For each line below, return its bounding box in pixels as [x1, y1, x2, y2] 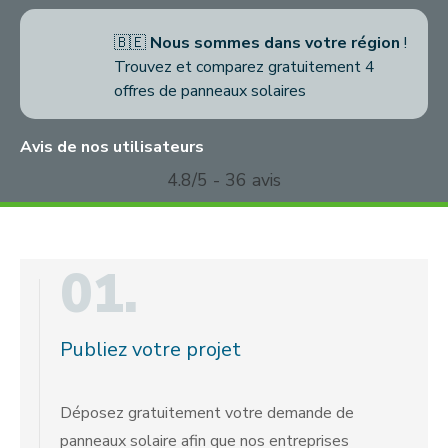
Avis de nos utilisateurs [20, 136, 204, 158]
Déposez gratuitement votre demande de [60, 402, 354, 424]
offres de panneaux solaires [114, 80, 306, 102]
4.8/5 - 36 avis [167, 168, 281, 192]
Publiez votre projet [60, 336, 241, 363]
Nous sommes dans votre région [150, 32, 400, 54]
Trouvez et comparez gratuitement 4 [114, 56, 375, 78]
